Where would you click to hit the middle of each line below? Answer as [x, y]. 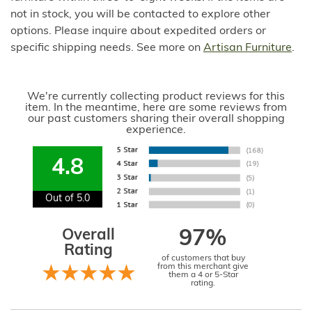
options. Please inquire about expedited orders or [138, 32]
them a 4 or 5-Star [203, 275]
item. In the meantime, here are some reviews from [156, 108]
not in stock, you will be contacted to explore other [140, 15]
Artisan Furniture [248, 48]
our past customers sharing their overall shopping [156, 119]
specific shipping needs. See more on [107, 48]
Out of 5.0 [68, 199]
